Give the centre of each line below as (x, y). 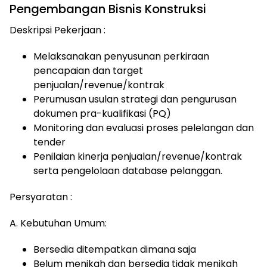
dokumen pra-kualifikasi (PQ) (102, 114)
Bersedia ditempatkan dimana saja (115, 249)
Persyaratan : (41, 197)
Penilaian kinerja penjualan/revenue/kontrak (138, 156)
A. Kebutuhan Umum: (59, 223)
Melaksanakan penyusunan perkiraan (121, 56)
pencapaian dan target (88, 71)
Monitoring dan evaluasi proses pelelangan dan (144, 128)
